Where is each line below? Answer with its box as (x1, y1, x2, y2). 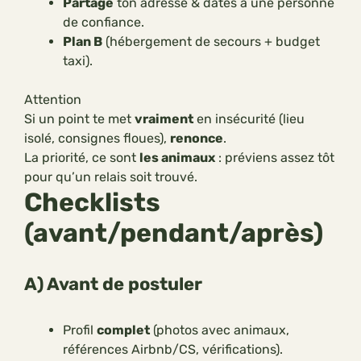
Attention (24, 92, 81, 108)
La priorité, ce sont (24, 150, 139, 166)
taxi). (63, 53, 93, 69)
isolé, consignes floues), (24, 131, 170, 147)
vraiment (135, 111, 193, 127)
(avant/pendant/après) (24, 218, 323, 249)
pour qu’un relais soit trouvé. (24, 169, 197, 185)
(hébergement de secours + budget (102, 34, 320, 50)
